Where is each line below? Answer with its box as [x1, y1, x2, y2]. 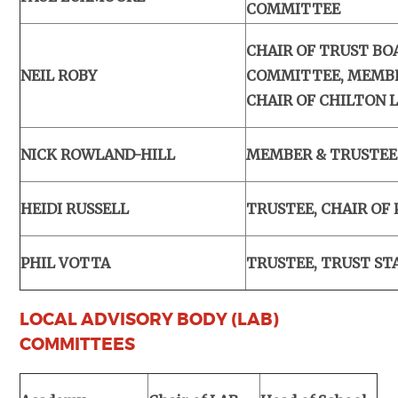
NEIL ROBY [20, 66, 98, 84]
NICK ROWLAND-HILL [20, 145, 176, 163]
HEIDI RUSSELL [20, 199, 130, 218]
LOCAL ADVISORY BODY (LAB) [20, 308, 280, 330]
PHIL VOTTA [20, 253, 111, 272]
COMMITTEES [20, 333, 136, 355]
